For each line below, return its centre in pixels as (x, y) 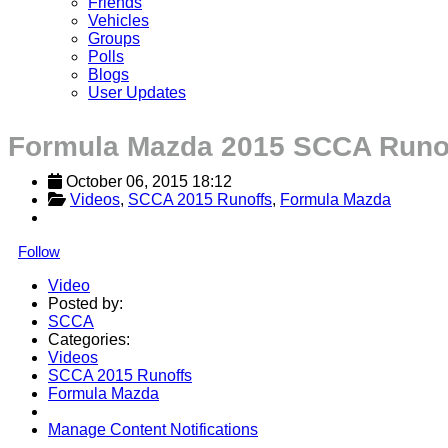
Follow (39, 251)
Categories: (89, 339)
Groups (114, 38)
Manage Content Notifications (153, 429)
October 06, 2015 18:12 (149, 181)
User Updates (137, 92)
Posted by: (85, 303)
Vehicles (118, 20)
